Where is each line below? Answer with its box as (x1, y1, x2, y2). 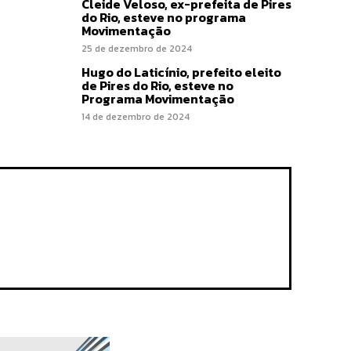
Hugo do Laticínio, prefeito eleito (81, 62, 281, 81)
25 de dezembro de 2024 (81, 41, 192, 56)
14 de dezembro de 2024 (81, 109, 190, 124)
